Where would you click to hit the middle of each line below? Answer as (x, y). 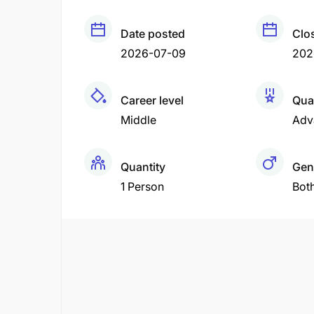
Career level (152, 100)
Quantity (143, 167)
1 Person (142, 186)
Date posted (153, 34)
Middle (138, 120)
